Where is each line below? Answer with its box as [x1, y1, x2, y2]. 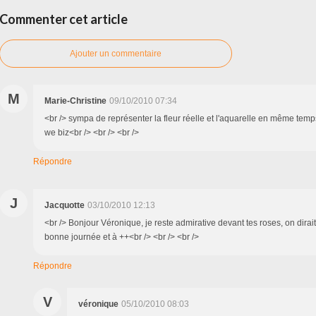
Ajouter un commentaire [70, 49, 162, 59]
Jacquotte [44, 200, 85, 211]
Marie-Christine [44, 96, 107, 107]
